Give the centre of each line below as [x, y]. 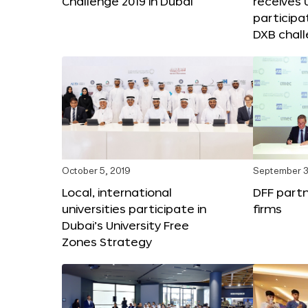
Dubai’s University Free [125, 225]
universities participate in [134, 208]
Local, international [117, 192]
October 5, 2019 [96, 171]
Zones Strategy [107, 241]
